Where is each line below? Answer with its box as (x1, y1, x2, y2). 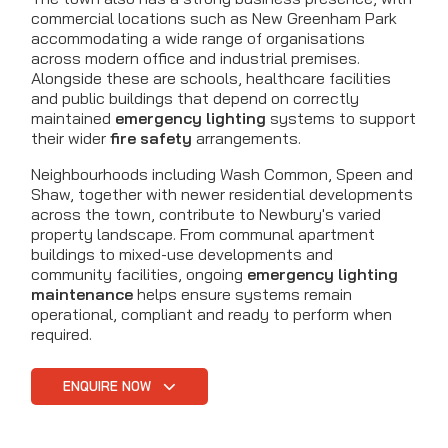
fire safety (110, 128, 192, 149)
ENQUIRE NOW (63, 378, 155, 395)
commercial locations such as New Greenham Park (31, 8, 397, 29)
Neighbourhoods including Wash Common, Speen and (31, 164, 413, 185)
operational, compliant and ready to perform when (31, 304, 392, 325)
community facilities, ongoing (31, 264, 247, 285)
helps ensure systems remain (133, 284, 352, 305)
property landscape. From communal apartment (31, 224, 375, 245)
